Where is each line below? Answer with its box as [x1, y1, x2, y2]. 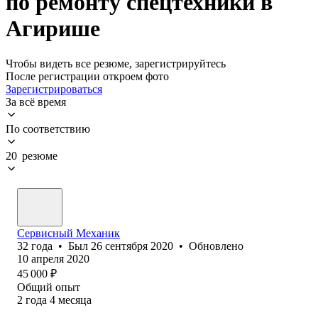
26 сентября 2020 [91, 239, 173, 252]
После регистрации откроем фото [6, 70, 169, 82]
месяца [58, 293, 92, 306]
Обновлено [189, 239, 243, 252]
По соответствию [6, 122, 90, 135]
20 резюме [6, 149, 57, 162]
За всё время [6, 95, 66, 108]
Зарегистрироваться [6, 82, 102, 95]
